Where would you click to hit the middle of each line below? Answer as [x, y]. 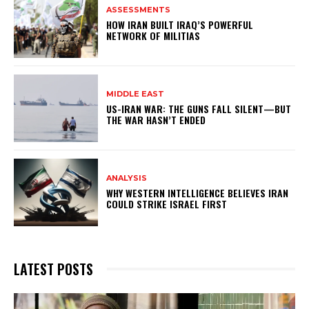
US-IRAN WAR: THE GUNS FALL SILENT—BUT [199, 109]
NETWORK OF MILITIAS [153, 36]
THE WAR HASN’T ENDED [156, 120]
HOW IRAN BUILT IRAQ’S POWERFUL [180, 25]
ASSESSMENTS [139, 10]
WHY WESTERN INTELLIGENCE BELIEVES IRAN [198, 193]
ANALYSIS [127, 178]
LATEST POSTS [53, 269]
